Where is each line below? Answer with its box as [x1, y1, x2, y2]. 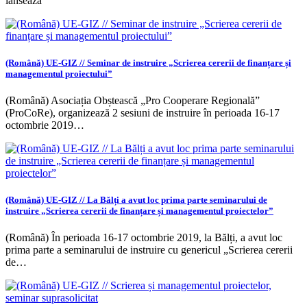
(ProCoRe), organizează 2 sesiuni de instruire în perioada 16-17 [5, 106, 280, 119]
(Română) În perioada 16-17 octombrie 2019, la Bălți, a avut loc [5, 232, 282, 244]
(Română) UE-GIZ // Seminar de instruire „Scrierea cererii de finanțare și [5, 57, 291, 68]
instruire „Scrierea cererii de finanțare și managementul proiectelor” [5, 206, 273, 217]
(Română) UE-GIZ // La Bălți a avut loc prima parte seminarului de [5, 195, 267, 206]
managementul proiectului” [5, 68, 112, 79]
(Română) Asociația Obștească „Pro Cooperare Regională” [5, 94, 260, 106]
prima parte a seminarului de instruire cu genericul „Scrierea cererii [5, 244, 293, 256]
